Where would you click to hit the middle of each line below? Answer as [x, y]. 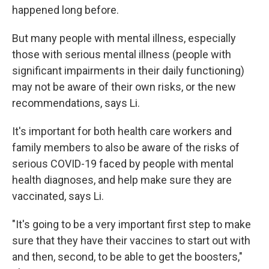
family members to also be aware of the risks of [126, 147]
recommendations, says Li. [76, 103]
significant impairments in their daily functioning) [128, 70]
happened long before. [65, 10]
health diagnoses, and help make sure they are [122, 180]
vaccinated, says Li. [58, 196]
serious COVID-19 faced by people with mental [123, 163]
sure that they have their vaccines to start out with [131, 240]
